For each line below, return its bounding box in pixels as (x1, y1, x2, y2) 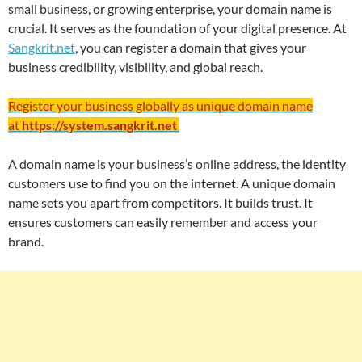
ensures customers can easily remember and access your (8, 214, 318, 230)
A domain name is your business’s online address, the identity (8, 156, 346, 172)
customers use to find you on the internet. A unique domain (8, 175, 335, 192)
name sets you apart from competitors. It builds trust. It (8, 195, 313, 211)
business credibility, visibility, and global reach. (8, 59, 263, 75)
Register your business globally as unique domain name (8, 98, 313, 114)
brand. (8, 234, 44, 250)
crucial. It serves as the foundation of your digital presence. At (8, 20, 347, 36)
